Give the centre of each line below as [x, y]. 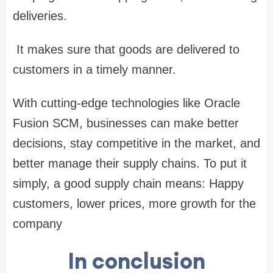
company [37, 223]
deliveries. [40, 16]
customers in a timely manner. [94, 69]
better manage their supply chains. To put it [130, 163]
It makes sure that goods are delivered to [126, 49]
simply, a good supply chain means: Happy [128, 183]
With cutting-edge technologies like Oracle [126, 103]
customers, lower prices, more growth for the [134, 203]
